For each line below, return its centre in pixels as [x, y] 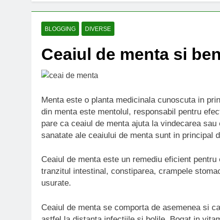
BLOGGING [60, 29]
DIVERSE [98, 29]
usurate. [56, 183]
